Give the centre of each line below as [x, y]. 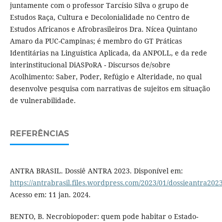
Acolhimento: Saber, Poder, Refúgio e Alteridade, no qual [106, 76]
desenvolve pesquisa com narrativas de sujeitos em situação [110, 88]
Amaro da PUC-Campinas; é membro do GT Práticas [96, 41]
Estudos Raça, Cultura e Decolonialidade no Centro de [100, 17]
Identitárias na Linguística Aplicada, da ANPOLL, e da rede [108, 53]
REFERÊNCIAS [39, 133]
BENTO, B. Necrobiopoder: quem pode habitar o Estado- [104, 216]
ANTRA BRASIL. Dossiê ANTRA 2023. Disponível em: [96, 170]
